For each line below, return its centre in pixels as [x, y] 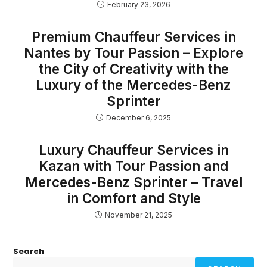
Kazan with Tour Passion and [133, 166]
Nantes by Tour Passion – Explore [133, 53]
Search [29, 251]
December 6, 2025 [139, 118]
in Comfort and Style [133, 198]
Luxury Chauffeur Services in [133, 150]
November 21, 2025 [139, 215]
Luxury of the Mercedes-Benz [133, 85]
